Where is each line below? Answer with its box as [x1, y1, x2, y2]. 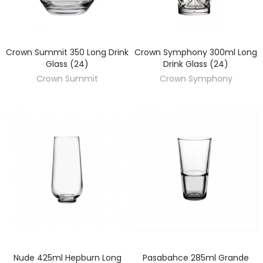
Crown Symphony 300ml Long [134, 46, 257, 58]
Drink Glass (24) [163, 58, 228, 70]
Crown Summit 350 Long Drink [6, 46, 129, 58]
